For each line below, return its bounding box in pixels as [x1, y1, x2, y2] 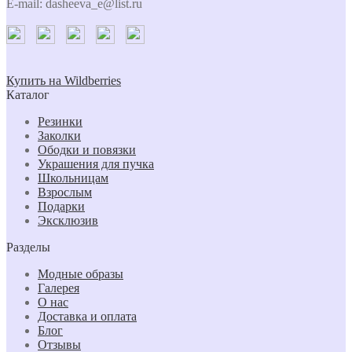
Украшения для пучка [38, 156, 154, 170]
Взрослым [38, 185, 92, 199]
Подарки [38, 199, 85, 213]
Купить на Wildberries [6, 73, 121, 87]
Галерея [38, 280, 79, 295]
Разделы [6, 240, 50, 254]
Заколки [38, 128, 81, 142]
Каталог [6, 87, 49, 101]
